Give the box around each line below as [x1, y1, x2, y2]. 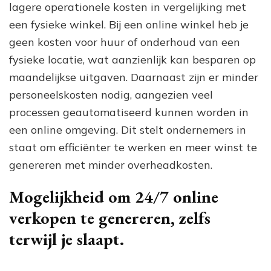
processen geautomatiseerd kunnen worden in [9, 105, 249, 119]
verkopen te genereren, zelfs [9, 206, 211, 229]
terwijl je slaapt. [9, 227, 124, 250]
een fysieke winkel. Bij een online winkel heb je [9, 17, 249, 31]
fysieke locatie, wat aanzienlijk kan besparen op [9, 52, 256, 67]
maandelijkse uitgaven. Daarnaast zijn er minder [9, 70, 258, 84]
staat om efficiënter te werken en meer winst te [9, 140, 257, 154]
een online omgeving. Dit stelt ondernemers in [9, 122, 246, 137]
